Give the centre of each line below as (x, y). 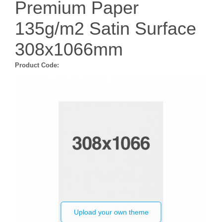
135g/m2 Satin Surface (106, 28)
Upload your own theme (111, 212)
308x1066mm (69, 49)
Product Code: (37, 65)
